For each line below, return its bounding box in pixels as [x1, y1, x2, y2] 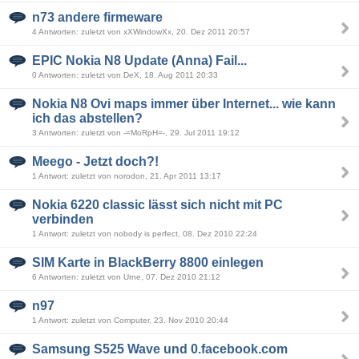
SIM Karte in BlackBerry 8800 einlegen [32, 256, 264, 269]
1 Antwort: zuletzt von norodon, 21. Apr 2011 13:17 [32, 171, 221, 180]
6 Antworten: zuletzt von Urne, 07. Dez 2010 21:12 [32, 272, 220, 281]
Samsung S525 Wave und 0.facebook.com [32, 342, 288, 356]
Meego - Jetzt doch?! [32, 155, 159, 168]
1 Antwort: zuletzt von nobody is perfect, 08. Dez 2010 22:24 [32, 229, 257, 238]
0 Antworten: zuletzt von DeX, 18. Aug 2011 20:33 [32, 71, 218, 79]
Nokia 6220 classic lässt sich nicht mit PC [32, 198, 283, 212]
